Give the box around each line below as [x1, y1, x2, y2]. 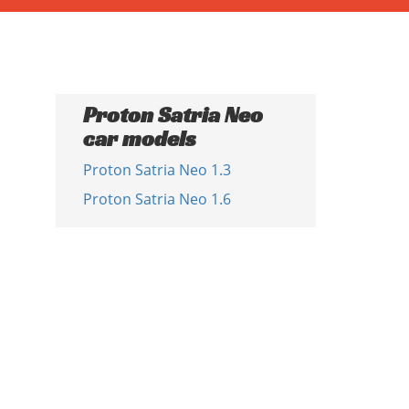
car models [83, 125, 196, 152]
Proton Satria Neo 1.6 [83, 189, 231, 209]
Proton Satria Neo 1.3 [83, 160, 231, 180]
